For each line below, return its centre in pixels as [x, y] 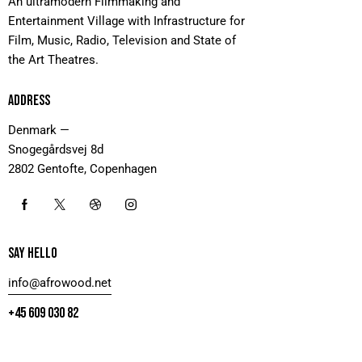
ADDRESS [29, 100]
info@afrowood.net [60, 282]
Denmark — [39, 130]
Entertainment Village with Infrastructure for [126, 21]
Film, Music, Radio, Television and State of [122, 40]
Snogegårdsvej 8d [56, 149]
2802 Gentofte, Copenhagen [82, 168]
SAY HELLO [33, 253]
